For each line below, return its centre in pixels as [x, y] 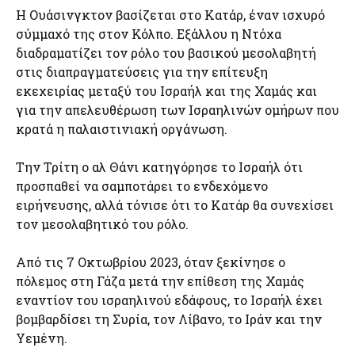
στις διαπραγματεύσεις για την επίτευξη [142, 72]
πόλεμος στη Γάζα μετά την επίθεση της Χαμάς [160, 281]
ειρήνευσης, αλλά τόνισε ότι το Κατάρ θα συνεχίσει [175, 205]
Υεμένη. [42, 338]
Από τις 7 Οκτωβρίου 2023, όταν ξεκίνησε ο [151, 262]
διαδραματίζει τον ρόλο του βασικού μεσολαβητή [166, 53]
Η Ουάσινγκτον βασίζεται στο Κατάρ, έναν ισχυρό [170, 15]
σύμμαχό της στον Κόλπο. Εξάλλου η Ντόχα [149, 34]
